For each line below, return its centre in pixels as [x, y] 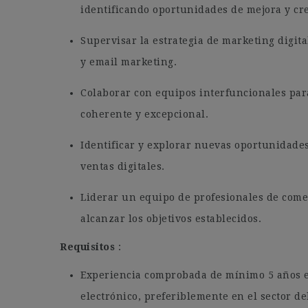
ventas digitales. [123, 166]
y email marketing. [129, 62]
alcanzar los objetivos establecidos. [171, 219]
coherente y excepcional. [144, 114]
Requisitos [89, 247]
